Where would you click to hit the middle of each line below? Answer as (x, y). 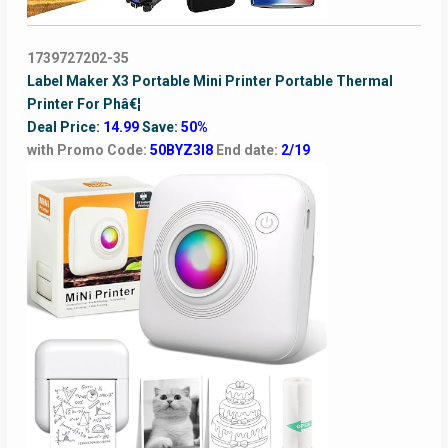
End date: (248, 150)
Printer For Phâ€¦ (83, 104)
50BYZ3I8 (182, 150)
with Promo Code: (88, 150)
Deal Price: (64, 127)
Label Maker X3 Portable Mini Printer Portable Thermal (209, 81)
